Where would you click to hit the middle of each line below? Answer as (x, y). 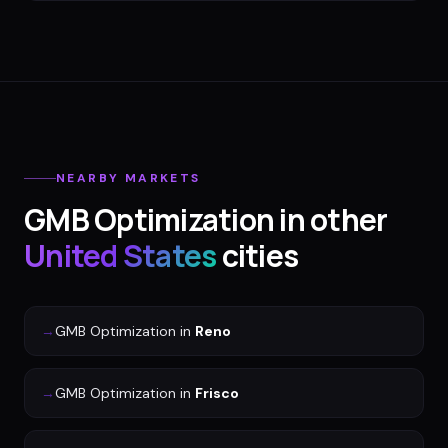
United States (120, 256)
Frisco (217, 393)
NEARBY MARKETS (128, 178)
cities (257, 256)
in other (331, 220)
